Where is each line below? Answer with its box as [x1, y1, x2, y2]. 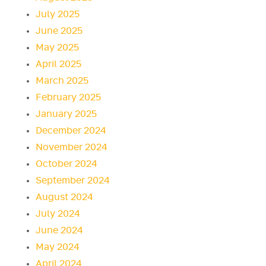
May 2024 [36, 242, 80, 252]
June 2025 [36, 26, 83, 36]
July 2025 [36, 9, 80, 19]
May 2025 [36, 43, 79, 52]
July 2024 [36, 209, 80, 218]
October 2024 [36, 159, 97, 169]
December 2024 [36, 126, 106, 135]
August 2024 [36, 192, 93, 202]
